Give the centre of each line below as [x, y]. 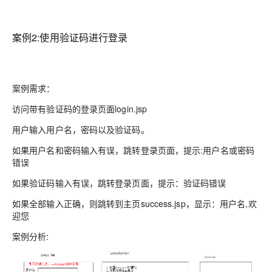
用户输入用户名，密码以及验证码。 [81, 130]
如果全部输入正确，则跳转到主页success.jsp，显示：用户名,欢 [134, 204]
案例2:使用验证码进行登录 [70, 38]
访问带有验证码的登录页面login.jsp [80, 109]
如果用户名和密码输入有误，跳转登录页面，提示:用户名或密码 [134, 150]
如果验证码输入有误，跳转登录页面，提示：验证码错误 [119, 183]
